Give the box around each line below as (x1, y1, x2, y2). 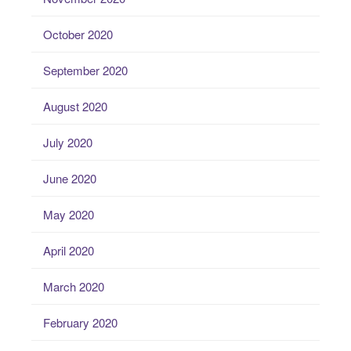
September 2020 (43, 61, 128, 78)
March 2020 (43, 277, 104, 295)
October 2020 (43, 25, 113, 42)
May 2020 (43, 205, 94, 223)
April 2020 (43, 241, 94, 259)
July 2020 (43, 133, 92, 150)
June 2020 (43, 169, 96, 186)
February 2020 (43, 313, 118, 331)
